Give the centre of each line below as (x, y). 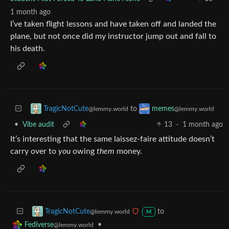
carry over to (34, 151)
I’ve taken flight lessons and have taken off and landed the (113, 24)
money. (128, 151)
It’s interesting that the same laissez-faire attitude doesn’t (112, 139)
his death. (28, 48)
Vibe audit (38, 124)
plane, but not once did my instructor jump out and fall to (113, 36)
